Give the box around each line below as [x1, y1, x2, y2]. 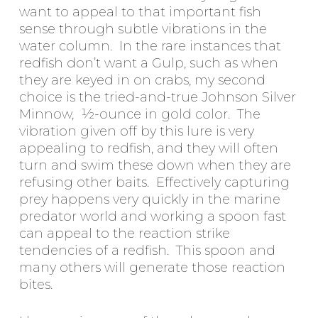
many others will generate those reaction [18, 260, 285, 276]
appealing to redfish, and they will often [18, 141, 278, 157]
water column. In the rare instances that [18, 38, 281, 55]
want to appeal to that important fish [18, 4, 261, 21]
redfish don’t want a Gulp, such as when [18, 55, 278, 72]
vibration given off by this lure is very [18, 124, 254, 140]
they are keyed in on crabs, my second [18, 72, 265, 89]
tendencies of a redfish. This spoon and [18, 243, 275, 259]
